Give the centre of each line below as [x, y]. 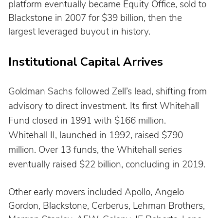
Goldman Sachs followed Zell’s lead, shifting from [109, 92]
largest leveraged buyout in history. [79, 32]
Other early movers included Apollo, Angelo [97, 192]
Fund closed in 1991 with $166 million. [88, 121]
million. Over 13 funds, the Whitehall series [96, 150]
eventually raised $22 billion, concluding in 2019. [107, 165]
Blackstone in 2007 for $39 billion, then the [96, 18]
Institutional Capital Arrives [85, 62]
